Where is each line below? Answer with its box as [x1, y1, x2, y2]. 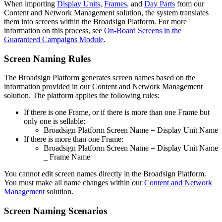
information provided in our [4, 82, 92, 91]
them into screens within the [4, 17, 93, 26]
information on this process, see [4, 26, 104, 35]
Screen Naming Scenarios [4, 206, 107, 217]
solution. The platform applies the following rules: [4, 91, 160, 100]
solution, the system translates [114, 8, 209, 17]
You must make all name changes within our [4, 178, 144, 187]
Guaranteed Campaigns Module [4, 35, 104, 44]
